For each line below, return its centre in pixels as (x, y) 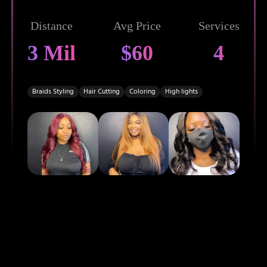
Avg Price (137, 25)
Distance (52, 25)
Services (219, 25)
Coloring (143, 91)
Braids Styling (53, 91)
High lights (182, 91)
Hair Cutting (102, 91)
